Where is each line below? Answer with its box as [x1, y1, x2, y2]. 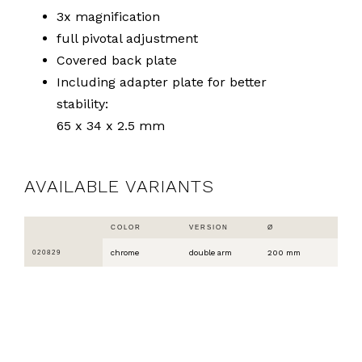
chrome [111, 248, 139, 258]
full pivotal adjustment [57, 30, 198, 46]
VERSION [189, 224, 229, 232]
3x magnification [57, 8, 160, 24]
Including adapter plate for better [57, 74, 267, 90]
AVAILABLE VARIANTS [24, 175, 214, 196]
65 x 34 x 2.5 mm [57, 117, 165, 133]
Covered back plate [57, 52, 177, 68]
